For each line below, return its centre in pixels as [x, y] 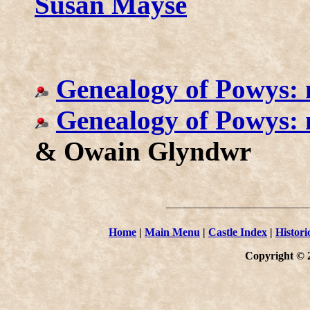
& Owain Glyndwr [143, 151]
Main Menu [172, 232]
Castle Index [238, 232]
